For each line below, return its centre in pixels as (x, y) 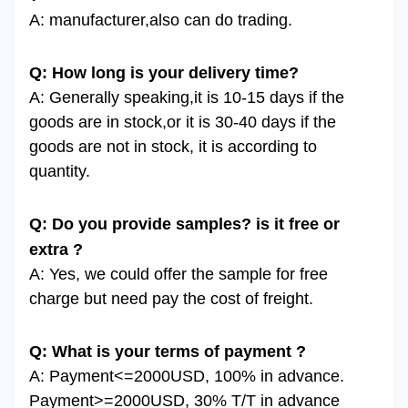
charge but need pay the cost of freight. (171, 299)
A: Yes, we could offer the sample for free (178, 275)
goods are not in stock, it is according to (173, 147)
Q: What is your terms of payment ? (168, 352)
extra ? (56, 250)
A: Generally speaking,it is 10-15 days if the (187, 98)
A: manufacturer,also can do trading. (161, 20)
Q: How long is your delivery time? (164, 73)
